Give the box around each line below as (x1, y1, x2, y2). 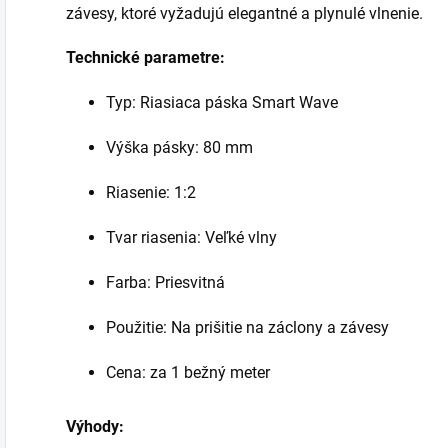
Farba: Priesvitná (106, 273, 225, 293)
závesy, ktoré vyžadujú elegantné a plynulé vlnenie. (66, 4, 423, 24)
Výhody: (66, 417, 124, 437)
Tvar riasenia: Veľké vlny (106, 228, 277, 248)
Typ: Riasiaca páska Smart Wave (106, 93, 338, 113)
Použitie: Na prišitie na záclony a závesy (106, 318, 389, 338)
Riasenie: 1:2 (106, 183, 196, 203)
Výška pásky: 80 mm (106, 138, 253, 158)
